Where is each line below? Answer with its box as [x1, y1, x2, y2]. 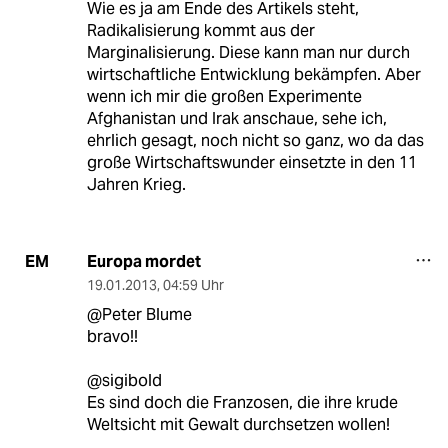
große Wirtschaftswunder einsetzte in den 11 [86, 151, 417, 173]
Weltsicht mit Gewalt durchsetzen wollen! [86, 413, 390, 435]
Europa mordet [86, 250, 201, 272]
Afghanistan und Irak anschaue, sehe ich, [86, 107, 387, 129]
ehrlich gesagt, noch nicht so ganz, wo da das [86, 129, 424, 151]
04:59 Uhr [162, 275, 224, 294]
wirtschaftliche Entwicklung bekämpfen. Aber [86, 63, 421, 85]
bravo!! [86, 325, 138, 347]
